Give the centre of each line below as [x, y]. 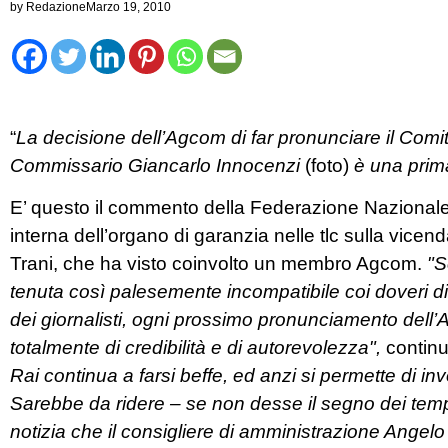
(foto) [327, 165]
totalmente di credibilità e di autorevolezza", [198, 348]
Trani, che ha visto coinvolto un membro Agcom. [218, 264]
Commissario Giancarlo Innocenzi [157, 165]
